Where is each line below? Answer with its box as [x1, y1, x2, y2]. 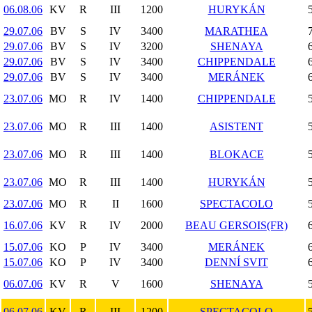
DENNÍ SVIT [205, 256, 268, 268]
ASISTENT [210, 120, 263, 132]
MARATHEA [205, 25, 268, 37]
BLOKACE [209, 148, 264, 160]
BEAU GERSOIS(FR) [185, 219, 288, 231]
